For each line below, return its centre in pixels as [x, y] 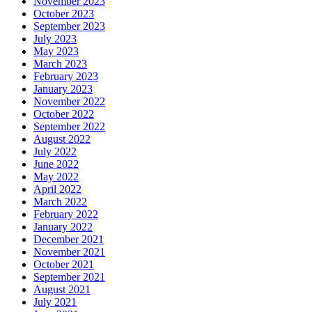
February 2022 [66, 214]
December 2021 [69, 239]
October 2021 [64, 264]
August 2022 [62, 139]
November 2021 [69, 251]
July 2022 [55, 151]
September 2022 [69, 126]
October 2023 [64, 13]
